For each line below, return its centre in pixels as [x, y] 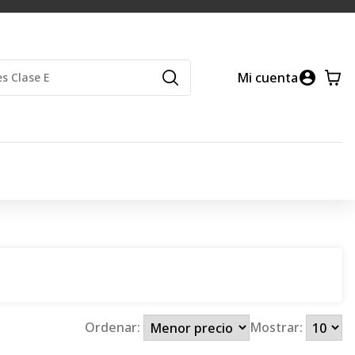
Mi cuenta [268, 77]
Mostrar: [277, 328]
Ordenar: [115, 328]
